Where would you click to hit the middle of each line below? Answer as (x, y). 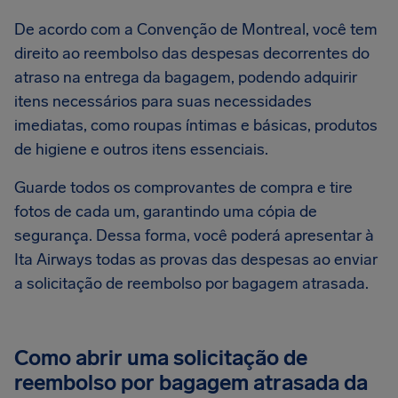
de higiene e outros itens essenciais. (141, 149)
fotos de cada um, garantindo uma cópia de (166, 211)
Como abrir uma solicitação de (161, 358)
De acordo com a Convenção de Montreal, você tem (196, 29)
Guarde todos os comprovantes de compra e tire (183, 187)
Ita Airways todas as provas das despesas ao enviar (196, 259)
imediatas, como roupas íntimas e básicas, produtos (196, 125)
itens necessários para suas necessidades (163, 101)
